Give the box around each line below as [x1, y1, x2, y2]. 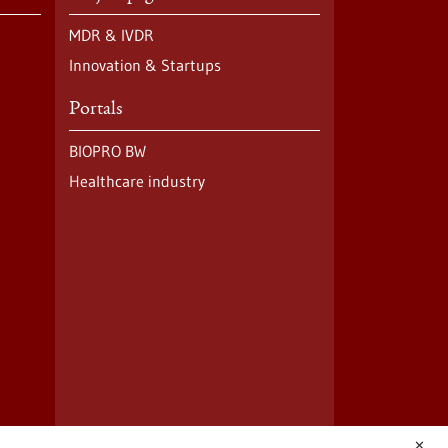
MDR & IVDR [68, 25, 154, 45]
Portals [68, 100, 122, 120]
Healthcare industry [68, 171, 205, 191]
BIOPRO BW [68, 141, 146, 161]
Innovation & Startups [68, 55, 221, 75]
